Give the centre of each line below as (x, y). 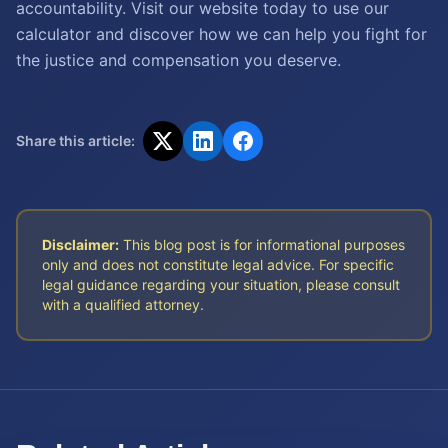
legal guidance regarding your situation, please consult (221, 284)
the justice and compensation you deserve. (178, 60)
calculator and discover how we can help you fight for (221, 34)
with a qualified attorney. (123, 304)
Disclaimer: (80, 244)
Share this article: (75, 140)
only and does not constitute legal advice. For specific (218, 264)
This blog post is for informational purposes (262, 244)
